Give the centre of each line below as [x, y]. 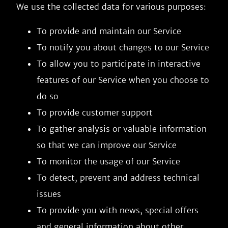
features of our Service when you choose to [123, 80]
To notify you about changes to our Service [123, 47]
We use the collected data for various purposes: [111, 7]
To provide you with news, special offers [118, 210]
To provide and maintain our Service [109, 31]
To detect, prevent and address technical [118, 178]
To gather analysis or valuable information [122, 129]
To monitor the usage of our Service [108, 161]
